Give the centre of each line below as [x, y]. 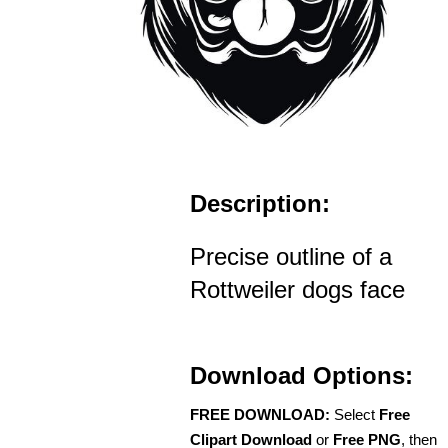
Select [354, 414]
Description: [260, 203]
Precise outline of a [291, 256]
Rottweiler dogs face [297, 289]
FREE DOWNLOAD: [260, 414]
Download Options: [301, 375]
